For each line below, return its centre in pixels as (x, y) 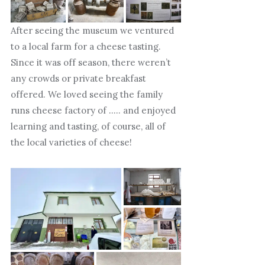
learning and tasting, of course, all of (88, 127)
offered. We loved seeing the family (86, 95)
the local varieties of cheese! (71, 143)
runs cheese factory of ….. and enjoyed (93, 111)
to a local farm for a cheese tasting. (85, 47)
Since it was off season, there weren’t (91, 63)
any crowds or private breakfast (78, 79)
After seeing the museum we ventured (92, 31)
